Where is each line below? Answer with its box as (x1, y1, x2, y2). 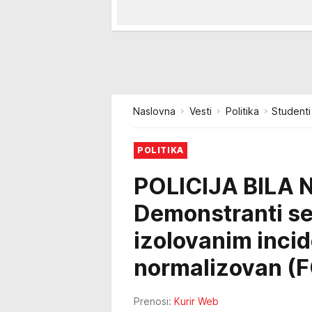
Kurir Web (174, 295, 219, 307)
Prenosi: (134, 295, 171, 307)
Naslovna (133, 105, 175, 117)
